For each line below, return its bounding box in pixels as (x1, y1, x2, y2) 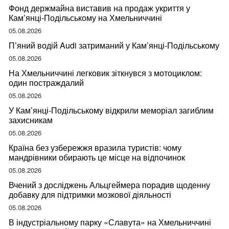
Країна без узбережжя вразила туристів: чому (9, 142, 181, 154)
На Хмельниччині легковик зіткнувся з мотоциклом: (9, 67, 202, 79)
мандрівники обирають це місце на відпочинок (9, 151, 185, 164)
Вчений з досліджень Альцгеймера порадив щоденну (9, 179, 210, 191)
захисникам (9, 114, 53, 126)
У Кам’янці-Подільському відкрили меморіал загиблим (9, 104, 214, 117)
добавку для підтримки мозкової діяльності (9, 189, 171, 201)
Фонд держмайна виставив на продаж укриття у (9, 2, 190, 14)
